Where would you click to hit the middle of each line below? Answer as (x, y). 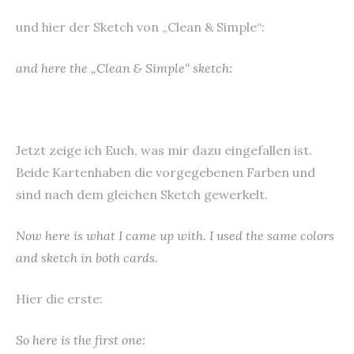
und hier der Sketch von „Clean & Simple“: (140, 26)
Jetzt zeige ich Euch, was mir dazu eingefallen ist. (164, 150)
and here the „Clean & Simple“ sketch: (124, 68)
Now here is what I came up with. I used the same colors (175, 235)
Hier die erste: (59, 298)
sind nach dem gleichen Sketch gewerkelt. (142, 194)
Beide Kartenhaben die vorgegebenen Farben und (166, 172)
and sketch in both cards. (87, 257)
